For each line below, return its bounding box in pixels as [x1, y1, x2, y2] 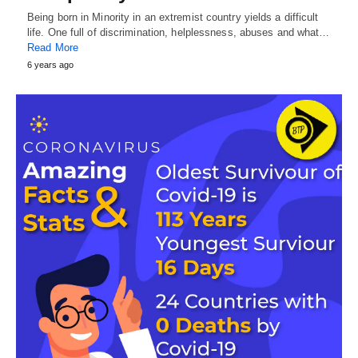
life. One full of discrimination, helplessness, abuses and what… [27, 26, 330, 38]
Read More [27, 42, 78, 54]
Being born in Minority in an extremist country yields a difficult [27, 11, 319, 23]
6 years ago [27, 60, 74, 70]
